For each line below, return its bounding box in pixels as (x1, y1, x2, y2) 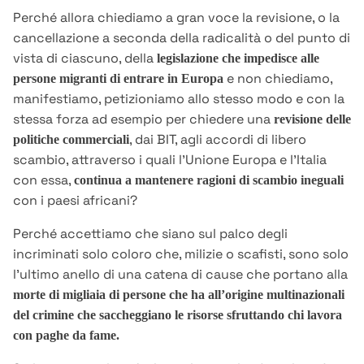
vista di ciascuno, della (13, 50, 157, 67)
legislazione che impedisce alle (157, 51, 319, 66)
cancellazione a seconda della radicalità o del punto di (13, 29, 350, 47)
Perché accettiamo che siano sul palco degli (13, 225, 288, 243)
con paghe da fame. (13, 328, 119, 343)
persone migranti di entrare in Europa (13, 71, 223, 86)
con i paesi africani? (13, 192, 137, 210)
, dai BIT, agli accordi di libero (129, 131, 306, 149)
